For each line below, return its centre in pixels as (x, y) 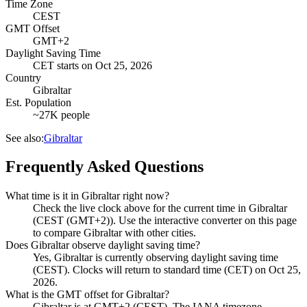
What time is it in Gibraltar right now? (87, 196)
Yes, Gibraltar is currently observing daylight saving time (156, 258)
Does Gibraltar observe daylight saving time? (103, 245)
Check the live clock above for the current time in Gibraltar (160, 208)
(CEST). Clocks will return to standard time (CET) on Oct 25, (167, 270)
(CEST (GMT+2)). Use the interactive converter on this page (165, 221)
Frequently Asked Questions (105, 167)
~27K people (61, 114)
